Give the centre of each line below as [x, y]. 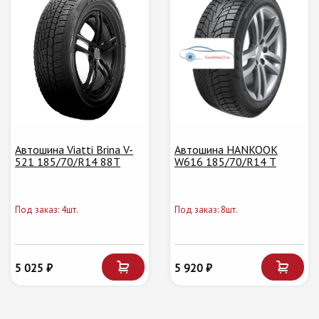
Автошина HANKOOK [226, 150]
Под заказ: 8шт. [206, 210]
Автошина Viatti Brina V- [74, 150]
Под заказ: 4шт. [47, 210]
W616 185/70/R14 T [225, 162]
